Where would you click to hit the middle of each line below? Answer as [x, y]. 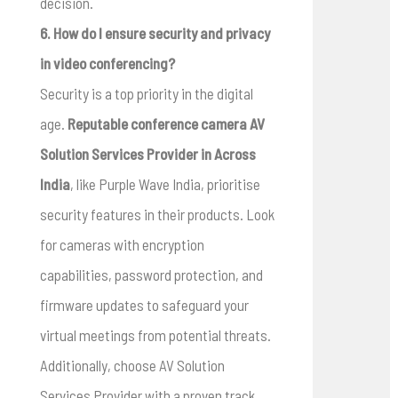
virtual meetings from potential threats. [155, 335]
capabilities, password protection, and [151, 275]
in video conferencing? [107, 64]
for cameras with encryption [122, 245]
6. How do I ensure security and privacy [155, 33]
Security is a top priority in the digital [146, 94]
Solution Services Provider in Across [147, 154]
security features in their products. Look [157, 215]
